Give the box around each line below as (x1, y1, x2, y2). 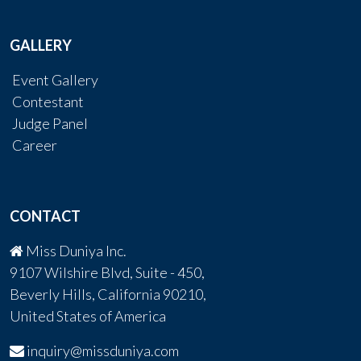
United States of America (10, 307, 166, 325)
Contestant (12, 93, 84, 110)
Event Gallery (12, 71, 98, 89)
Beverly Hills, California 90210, (10, 285, 206, 303)
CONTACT (10, 207, 81, 225)
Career (12, 136, 57, 154)
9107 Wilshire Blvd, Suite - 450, (10, 263, 205, 281)
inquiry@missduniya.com (24, 342, 179, 359)
